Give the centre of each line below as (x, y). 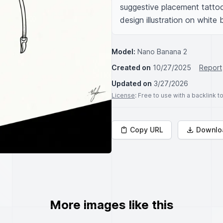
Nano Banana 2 (162, 52)
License (123, 95)
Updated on (132, 83)
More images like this (111, 205)
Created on (131, 67)
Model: (123, 52)
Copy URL (147, 130)
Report (211, 67)
